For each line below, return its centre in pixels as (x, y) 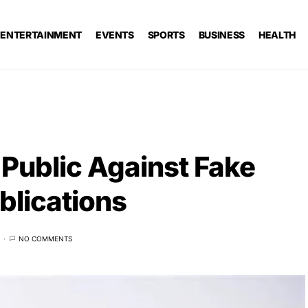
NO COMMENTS (45, 238)
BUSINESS (221, 34)
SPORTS (166, 34)
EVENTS (114, 34)
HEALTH (277, 34)
